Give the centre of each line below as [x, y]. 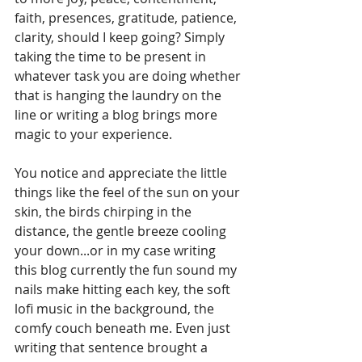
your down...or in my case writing [117, 250]
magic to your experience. [95, 134]
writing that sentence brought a [113, 347]
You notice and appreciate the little [122, 173]
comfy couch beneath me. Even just [124, 328]
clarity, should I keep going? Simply [121, 37]
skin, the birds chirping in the [105, 212]
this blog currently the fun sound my [127, 270]
